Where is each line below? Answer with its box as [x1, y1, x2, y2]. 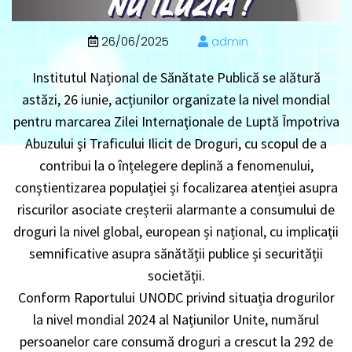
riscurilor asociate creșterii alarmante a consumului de [17, 200, 335, 219]
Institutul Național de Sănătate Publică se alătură [31, 68, 321, 87]
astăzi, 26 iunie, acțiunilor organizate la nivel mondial [22, 90, 330, 109]
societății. [147, 266, 205, 285]
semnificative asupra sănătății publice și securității [29, 244, 323, 263]
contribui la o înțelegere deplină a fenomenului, [38, 156, 313, 175]
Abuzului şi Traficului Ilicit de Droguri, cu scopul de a [25, 134, 327, 153]
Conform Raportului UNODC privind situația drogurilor [17, 288, 335, 307]
